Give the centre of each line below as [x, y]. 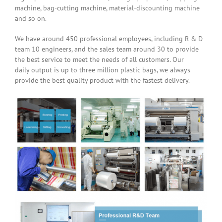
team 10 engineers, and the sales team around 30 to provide [107, 49]
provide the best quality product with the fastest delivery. [102, 81]
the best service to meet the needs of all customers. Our [99, 60]
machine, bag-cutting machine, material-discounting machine [107, 8]
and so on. [31, 19]
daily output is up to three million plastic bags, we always [103, 70]
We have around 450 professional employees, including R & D [109, 39]
